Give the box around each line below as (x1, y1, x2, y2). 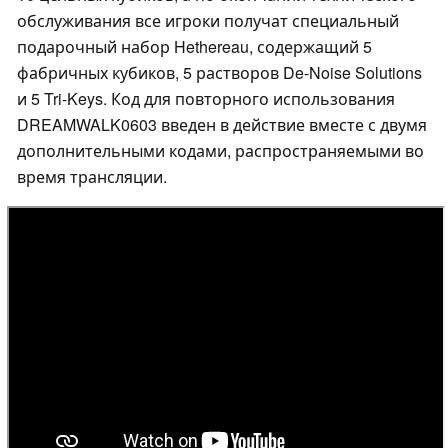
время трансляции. (17, 165, 167, 189)
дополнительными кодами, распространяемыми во (17, 139, 424, 163)
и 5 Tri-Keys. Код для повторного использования (17, 87, 395, 111)
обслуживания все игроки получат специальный (17, 9, 399, 33)
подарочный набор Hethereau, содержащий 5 (17, 35, 372, 59)
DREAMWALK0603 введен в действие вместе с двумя (17, 113, 427, 137)
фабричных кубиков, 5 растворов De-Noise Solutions (17, 61, 422, 85)
